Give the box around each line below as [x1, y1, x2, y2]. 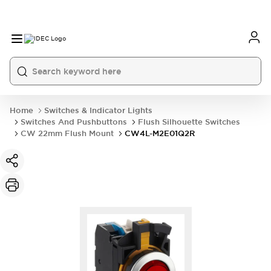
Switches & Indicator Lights [44, 105, 152, 116]
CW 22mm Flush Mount [21, 128, 114, 139]
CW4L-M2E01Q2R [125, 128, 195, 139]
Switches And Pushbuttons [21, 117, 127, 127]
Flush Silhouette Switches [138, 117, 240, 127]
